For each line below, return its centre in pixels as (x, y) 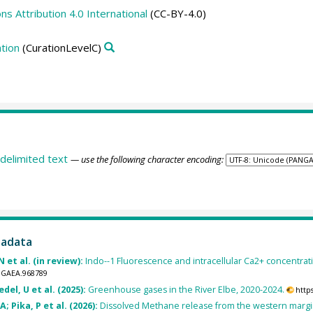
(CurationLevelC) (60, 48)
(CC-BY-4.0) (176, 13)
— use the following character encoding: (147, 159)
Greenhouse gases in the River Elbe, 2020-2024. (186, 289)
